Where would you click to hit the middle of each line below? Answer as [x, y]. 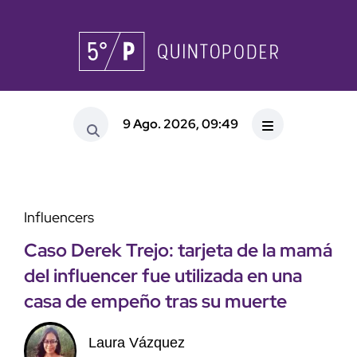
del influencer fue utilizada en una [163, 276]
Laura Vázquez [136, 342]
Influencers [59, 218]
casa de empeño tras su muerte [155, 302]
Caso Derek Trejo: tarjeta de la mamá [178, 251]
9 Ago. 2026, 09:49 [180, 124]
